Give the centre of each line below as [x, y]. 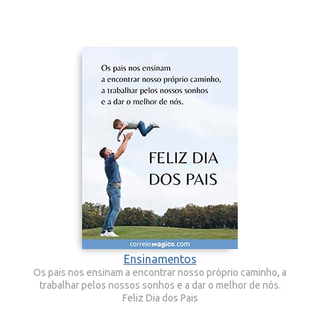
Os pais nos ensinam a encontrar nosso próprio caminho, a [160, 272]
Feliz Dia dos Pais [160, 298]
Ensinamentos [160, 259]
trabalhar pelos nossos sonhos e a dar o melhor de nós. [160, 285]
